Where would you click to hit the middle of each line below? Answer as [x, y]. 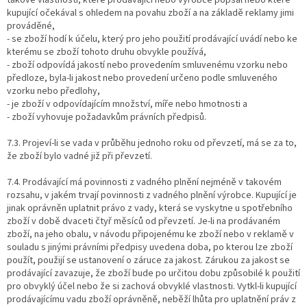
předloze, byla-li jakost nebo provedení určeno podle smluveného [142, 78]
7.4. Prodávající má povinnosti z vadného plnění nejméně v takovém [144, 182]
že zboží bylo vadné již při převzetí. [79, 156]
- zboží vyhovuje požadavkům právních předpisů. [107, 117]
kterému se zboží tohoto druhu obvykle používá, [107, 52]
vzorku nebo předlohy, [53, 91]
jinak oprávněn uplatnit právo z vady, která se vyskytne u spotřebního [150, 208]
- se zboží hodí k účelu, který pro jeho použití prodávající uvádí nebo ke [152, 39]
